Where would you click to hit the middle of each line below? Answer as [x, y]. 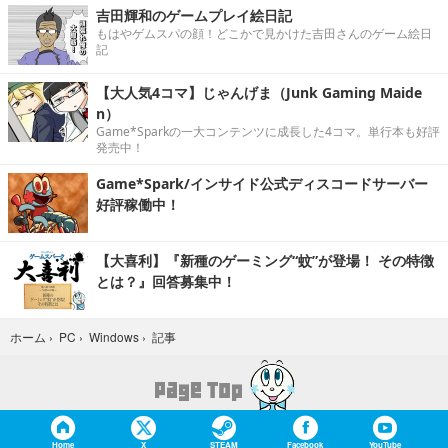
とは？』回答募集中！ [166, 282]
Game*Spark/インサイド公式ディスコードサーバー [262, 184]
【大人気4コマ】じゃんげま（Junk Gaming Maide [259, 93]
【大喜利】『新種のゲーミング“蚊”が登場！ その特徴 [265, 261]
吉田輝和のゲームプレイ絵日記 [194, 16]
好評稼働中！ [138, 205]
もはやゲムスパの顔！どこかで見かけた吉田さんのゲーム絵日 [264, 34]
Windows [114, 337]
